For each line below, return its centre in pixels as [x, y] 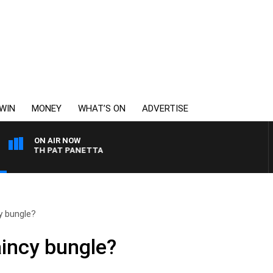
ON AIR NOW [57, 140]
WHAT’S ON [102, 108]
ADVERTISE [165, 108]
